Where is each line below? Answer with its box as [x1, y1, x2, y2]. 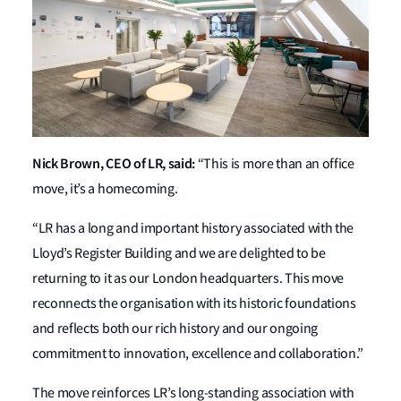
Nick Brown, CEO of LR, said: [32, 154, 196, 174]
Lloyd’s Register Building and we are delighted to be [32, 244, 326, 263]
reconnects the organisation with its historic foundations [32, 294, 356, 313]
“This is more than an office [195, 155, 354, 174]
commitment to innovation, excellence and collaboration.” [32, 345, 366, 363]
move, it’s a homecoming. [32, 180, 180, 199]
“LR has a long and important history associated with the [32, 219, 354, 238]
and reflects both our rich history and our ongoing [32, 320, 318, 338]
